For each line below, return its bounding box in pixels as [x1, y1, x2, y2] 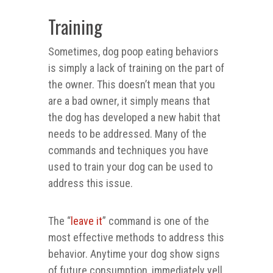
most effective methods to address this [48, 231, 224, 244]
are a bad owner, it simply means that [48, 94, 210, 108]
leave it [71, 214, 102, 228]
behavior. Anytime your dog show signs [48, 247, 220, 261]
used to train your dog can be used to [48, 160, 213, 174]
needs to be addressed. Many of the [48, 127, 207, 141]
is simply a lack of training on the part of [48, 62, 224, 75]
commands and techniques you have [48, 144, 208, 157]
